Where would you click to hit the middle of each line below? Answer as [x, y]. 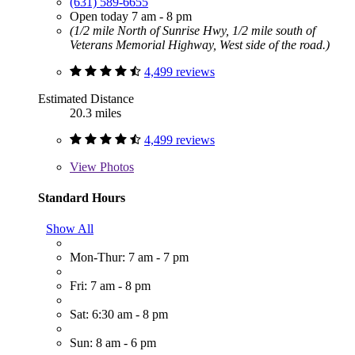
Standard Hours [82, 197]
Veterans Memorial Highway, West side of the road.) [200, 44]
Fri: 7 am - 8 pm [110, 286]
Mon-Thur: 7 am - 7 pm [129, 258]
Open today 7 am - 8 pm [131, 16]
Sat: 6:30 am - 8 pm [119, 315]
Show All [70, 229]
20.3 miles [95, 113]
